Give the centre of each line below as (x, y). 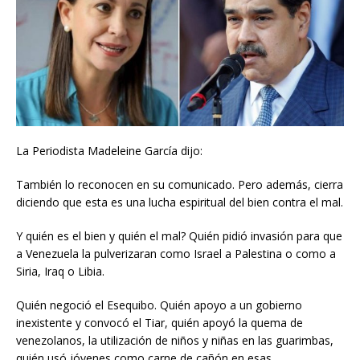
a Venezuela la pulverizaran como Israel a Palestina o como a (176, 254)
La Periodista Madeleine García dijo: (109, 151)
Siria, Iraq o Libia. (60, 272)
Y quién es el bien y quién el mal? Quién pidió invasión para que (179, 236)
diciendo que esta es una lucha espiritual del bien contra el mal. (180, 202)
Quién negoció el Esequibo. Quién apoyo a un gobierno (159, 305)
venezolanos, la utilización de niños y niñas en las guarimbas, (175, 341)
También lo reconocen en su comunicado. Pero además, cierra (180, 185)
